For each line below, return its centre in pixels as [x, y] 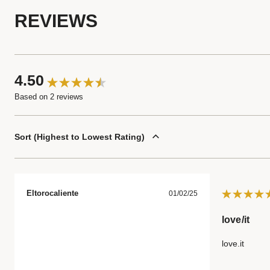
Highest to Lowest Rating [89, 137]
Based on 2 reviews [49, 97]
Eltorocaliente [52, 193]
